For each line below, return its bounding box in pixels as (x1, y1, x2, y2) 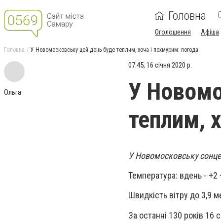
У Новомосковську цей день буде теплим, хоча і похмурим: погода (31, 46, 198, 53)
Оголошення (155, 28, 191, 36)
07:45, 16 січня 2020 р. (128, 61, 192, 70)
